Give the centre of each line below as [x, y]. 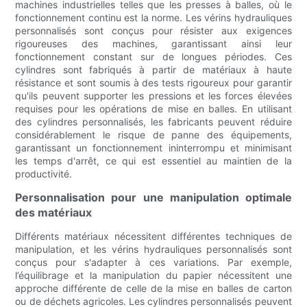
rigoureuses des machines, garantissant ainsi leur [153, 44]
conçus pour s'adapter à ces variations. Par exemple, [153, 262]
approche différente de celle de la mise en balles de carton [153, 288]
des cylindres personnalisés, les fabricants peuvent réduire [153, 122]
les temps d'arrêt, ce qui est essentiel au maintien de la [153, 161]
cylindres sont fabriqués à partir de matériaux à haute [153, 70]
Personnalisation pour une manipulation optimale [153, 198]
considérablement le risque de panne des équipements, [153, 135]
